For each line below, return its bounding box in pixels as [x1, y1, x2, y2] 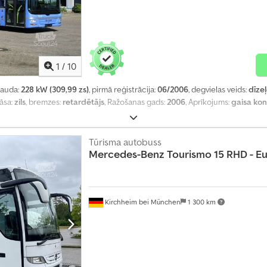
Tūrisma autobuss [88, 136, 162, 148]
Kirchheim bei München [103, 197, 181, 206]
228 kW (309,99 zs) [21, 84, 89, 95]
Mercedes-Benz [88, 147, 164, 162]
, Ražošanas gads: [104, 97, 167, 108]
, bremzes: [26, 97, 63, 108]
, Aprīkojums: [185, 97, 231, 108]
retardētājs [63, 97, 104, 108]
